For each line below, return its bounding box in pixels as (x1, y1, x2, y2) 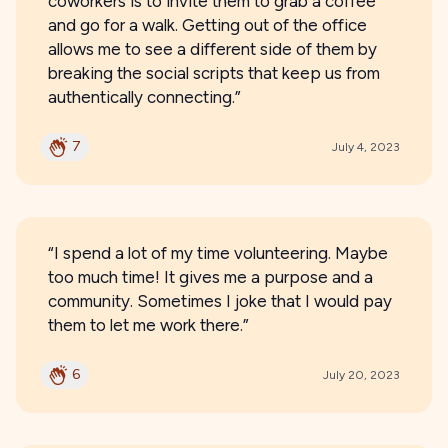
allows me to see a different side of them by (48, 39, 377, 59)
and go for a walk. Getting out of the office (48, 15, 367, 35)
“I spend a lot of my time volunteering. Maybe (48, 243, 388, 263)
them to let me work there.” (48, 315, 249, 335)
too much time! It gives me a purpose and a (48, 267, 373, 287)
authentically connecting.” (48, 87, 241, 107)
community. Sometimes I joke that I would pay (48, 291, 392, 311)
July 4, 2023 (332, 140, 400, 154)
